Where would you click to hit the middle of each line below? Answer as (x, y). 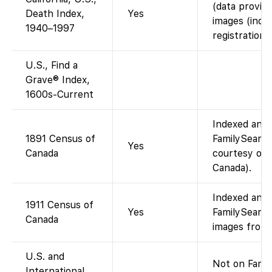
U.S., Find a (52, 65)
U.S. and (45, 256)
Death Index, (55, 13)
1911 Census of (59, 205)
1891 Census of (60, 138)
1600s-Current (59, 94)
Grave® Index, (58, 80)
